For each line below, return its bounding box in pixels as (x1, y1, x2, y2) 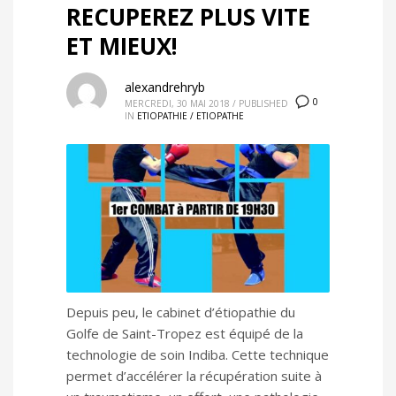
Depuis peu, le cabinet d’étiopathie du (66, 303, 295, 322)
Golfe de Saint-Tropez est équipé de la (66, 324, 303, 343)
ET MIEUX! (66, 30, 178, 62)
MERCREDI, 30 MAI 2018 (125, 97, 230, 110)
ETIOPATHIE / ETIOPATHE (137, 110, 244, 122)
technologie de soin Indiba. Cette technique (66, 346, 329, 364)
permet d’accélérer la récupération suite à (66, 367, 322, 385)
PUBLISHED (239, 97, 288, 110)
